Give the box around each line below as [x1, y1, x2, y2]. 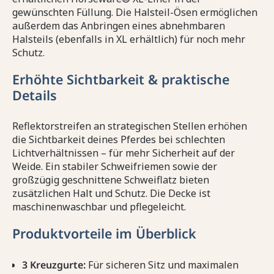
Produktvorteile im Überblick [12, 224, 196, 243]
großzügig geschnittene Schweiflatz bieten [12, 173, 209, 187]
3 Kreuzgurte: [22, 258, 86, 272]
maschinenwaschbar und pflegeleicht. [12, 200, 186, 214]
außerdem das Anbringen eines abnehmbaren [12, 19, 225, 33]
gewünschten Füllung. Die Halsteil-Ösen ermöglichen [12, 6, 257, 20]
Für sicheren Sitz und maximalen [86, 258, 239, 272]
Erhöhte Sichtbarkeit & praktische [12, 70, 229, 89]
